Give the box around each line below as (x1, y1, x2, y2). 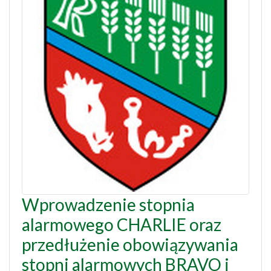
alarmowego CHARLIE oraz (22, 214, 221, 235)
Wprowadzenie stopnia (22, 194, 195, 215)
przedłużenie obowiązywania (22, 234, 238, 255)
